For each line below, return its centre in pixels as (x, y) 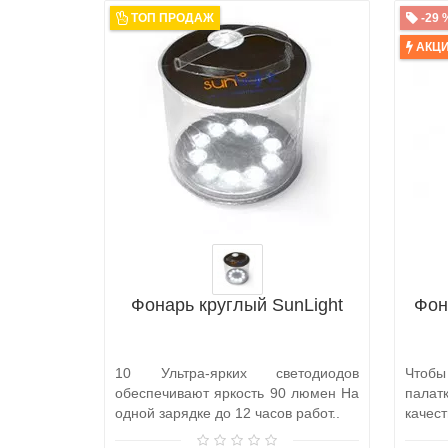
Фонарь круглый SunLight (237, 304)
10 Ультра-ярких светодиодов (237, 372)
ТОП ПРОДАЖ (172, 17)
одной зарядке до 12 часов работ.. (227, 412)
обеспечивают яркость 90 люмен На (237, 392)
